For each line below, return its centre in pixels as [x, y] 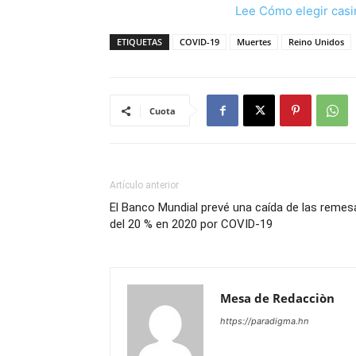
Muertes [254, 42]
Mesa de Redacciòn [277, 298]
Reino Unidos [316, 42]
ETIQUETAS [139, 42]
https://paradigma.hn [264, 321]
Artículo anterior [144, 185]
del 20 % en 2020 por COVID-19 [191, 224]
